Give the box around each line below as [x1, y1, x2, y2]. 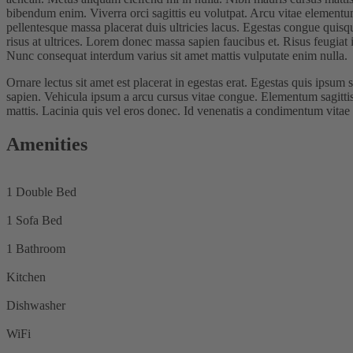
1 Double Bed [6, 184, 76, 199]
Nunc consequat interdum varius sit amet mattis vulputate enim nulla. [6, 48, 347, 62]
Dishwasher [6, 298, 65, 312]
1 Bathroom [6, 241, 65, 255]
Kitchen [6, 269, 46, 284]
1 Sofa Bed [6, 213, 62, 227]
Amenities [6, 133, 87, 154]
